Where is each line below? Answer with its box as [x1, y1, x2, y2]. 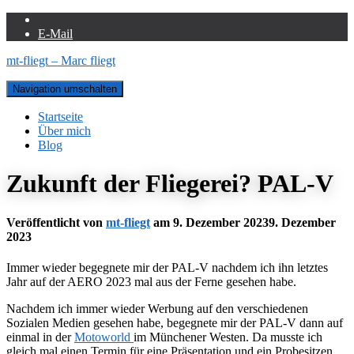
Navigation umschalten [13, 83, 117, 95]
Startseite [38, 110, 83, 123]
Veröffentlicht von [6, 215, 106, 229]
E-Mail [38, 27, 73, 40]
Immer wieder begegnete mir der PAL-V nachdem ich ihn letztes [6, 261, 328, 275]
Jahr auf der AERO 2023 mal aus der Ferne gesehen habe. [6, 275, 296, 289]
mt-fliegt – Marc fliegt [6, 54, 115, 67]
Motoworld [74, 330, 134, 345]
